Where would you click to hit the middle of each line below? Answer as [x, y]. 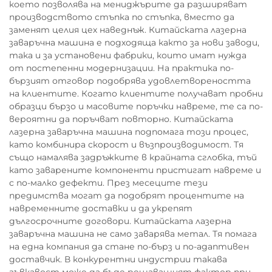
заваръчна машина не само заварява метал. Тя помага [133, 234]
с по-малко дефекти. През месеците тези [108, 183]
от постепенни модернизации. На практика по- [121, 68]
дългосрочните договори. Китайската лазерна [120, 221]
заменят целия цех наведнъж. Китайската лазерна [128, 30]
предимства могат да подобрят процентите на [127, 195]
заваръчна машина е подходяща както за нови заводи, [134, 42]
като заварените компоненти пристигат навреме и [135, 170]
